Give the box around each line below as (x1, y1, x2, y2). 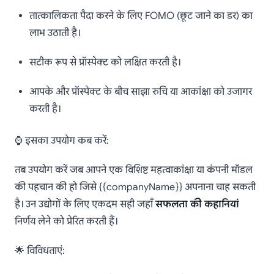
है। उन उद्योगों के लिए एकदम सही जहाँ (15, 198, 155, 211)
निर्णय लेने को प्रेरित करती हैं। (15, 215, 117, 228)
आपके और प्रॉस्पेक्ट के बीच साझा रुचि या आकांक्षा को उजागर (29, 86, 252, 98)
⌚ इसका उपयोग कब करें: (15, 135, 109, 147)
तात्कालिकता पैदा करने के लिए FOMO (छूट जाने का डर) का (29, 10, 253, 23)
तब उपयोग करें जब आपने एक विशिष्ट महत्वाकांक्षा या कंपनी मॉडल (15, 164, 253, 177)
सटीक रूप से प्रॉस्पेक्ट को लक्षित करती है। (29, 56, 180, 69)
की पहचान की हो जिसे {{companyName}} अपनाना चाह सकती (15, 181, 256, 194)
